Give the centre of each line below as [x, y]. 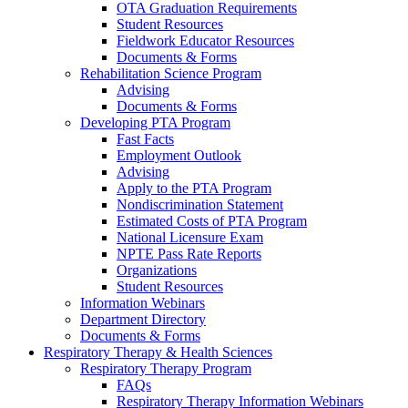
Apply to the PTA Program [194, 189]
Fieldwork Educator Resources [205, 41]
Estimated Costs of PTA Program [212, 221]
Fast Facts [145, 139]
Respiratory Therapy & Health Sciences [158, 352]
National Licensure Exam [190, 238]
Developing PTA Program [155, 123]
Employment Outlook [179, 156]
